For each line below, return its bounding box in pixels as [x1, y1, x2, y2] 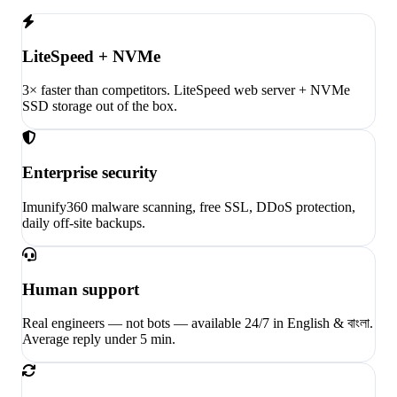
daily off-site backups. [22, 214, 145, 230]
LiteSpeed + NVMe [22, 46, 160, 66]
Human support [22, 279, 139, 299]
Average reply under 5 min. [22, 331, 175, 347]
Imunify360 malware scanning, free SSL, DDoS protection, [22, 198, 355, 214]
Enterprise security [22, 163, 158, 183]
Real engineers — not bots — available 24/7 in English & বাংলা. [22, 315, 373, 331]
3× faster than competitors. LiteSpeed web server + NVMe [22, 82, 350, 98]
